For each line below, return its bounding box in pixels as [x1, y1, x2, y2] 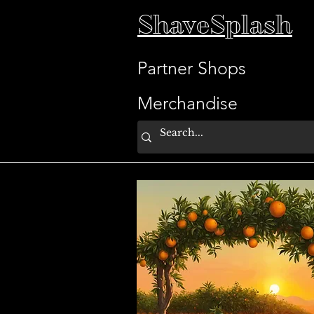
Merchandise [137, 93, 238, 114]
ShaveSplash [137, 10, 292, 40]
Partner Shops [137, 57, 246, 78]
